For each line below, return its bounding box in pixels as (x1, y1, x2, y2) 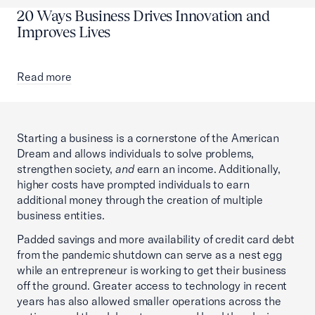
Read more (17, 70, 72, 84)
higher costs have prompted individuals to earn (17, 177, 250, 192)
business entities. (17, 208, 105, 223)
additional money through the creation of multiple (17, 193, 263, 207)
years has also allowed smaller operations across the (17, 294, 281, 309)
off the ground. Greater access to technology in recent (17, 278, 288, 293)
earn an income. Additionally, (136, 162, 281, 176)
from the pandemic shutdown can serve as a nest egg (17, 247, 283, 262)
